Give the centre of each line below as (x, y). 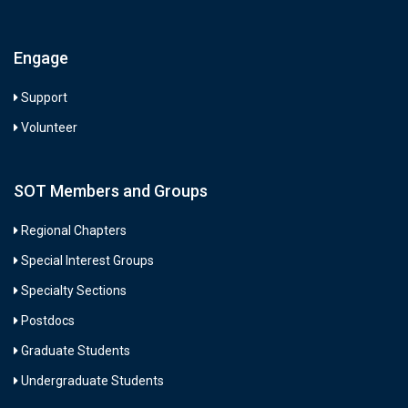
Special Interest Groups (87, 260)
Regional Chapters (74, 230)
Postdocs (48, 320)
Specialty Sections (74, 290)
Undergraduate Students (92, 380)
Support (44, 97)
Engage (41, 57)
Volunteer (49, 127)
